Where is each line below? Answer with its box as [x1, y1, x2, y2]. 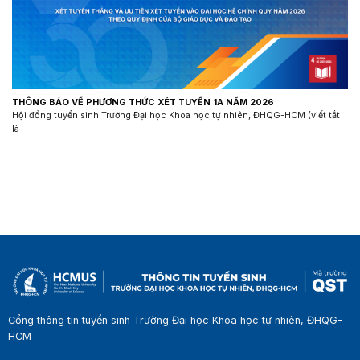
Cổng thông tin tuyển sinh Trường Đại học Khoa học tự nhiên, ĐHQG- [7, 314, 342, 327]
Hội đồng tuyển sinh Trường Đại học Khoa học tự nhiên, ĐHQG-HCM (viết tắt [12, 108, 340, 121]
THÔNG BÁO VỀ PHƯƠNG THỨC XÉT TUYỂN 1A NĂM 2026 [12, 96, 274, 108]
